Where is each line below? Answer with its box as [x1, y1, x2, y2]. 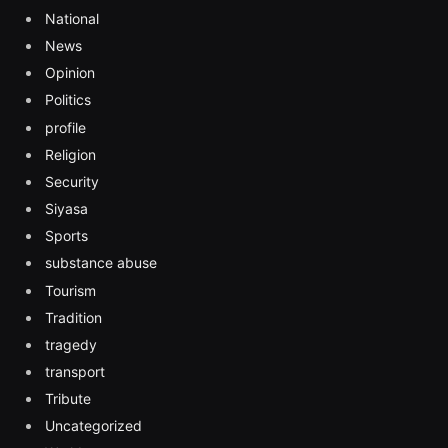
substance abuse [45, 254, 157, 272]
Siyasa [45, 200, 88, 218]
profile [45, 118, 86, 136]
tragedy [45, 335, 97, 353]
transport [45, 363, 105, 381]
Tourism [45, 281, 96, 299]
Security [45, 172, 99, 190]
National [45, 9, 99, 27]
